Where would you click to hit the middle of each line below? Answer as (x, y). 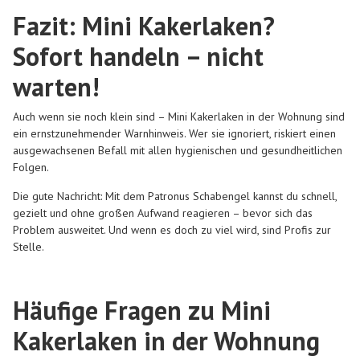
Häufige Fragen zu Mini (142, 311)
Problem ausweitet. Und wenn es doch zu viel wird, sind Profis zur (172, 229)
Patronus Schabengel (199, 196)
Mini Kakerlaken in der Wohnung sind (256, 117)
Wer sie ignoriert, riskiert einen (261, 134)
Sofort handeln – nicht (138, 57)
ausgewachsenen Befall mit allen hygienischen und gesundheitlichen (178, 151)
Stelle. (29, 246)
